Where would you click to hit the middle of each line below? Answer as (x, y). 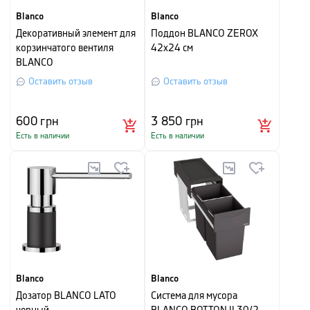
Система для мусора (194, 296)
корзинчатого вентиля (65, 48)
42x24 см (172, 48)
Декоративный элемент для (76, 34)
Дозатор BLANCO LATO (66, 296)
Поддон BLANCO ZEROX (204, 34)
